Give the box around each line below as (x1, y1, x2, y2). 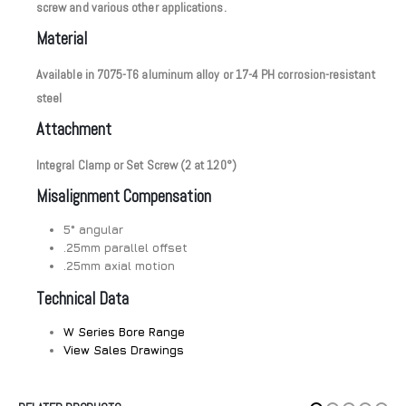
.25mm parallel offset (63, 239, 188, 255)
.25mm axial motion (63, 257, 175, 273)
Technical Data (36, 287, 129, 309)
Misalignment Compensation (36, 185, 211, 207)
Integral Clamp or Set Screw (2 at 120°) (36, 156, 237, 173)
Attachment (36, 118, 111, 140)
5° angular (63, 221, 123, 237)
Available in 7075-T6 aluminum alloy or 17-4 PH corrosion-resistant (36, 65, 375, 82)
